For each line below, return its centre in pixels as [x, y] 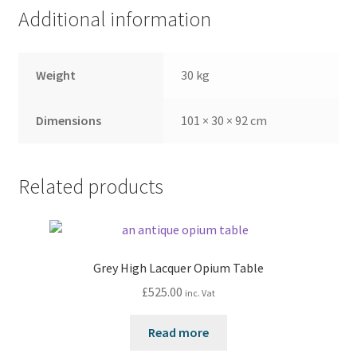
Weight [56, 75]
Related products [90, 186]
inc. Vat [200, 293]
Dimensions [69, 121]
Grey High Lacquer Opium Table [178, 267]
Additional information [114, 20]
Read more [178, 333]
